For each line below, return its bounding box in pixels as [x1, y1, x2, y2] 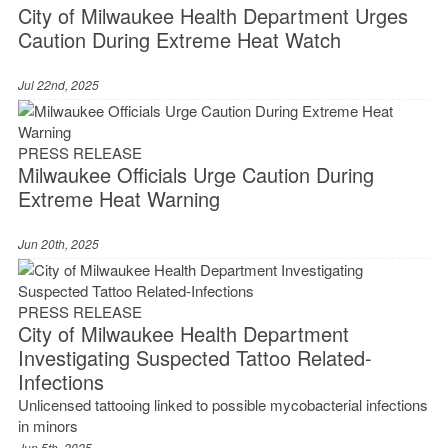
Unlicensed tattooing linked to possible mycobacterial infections [17, 394, 428, 416]
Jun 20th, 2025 [17, 235, 99, 253]
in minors [17, 415, 78, 437]
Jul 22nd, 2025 [17, 76, 99, 94]
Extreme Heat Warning [17, 184, 220, 214]
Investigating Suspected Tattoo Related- [17, 343, 372, 373]
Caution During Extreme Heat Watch [17, 25, 341, 55]
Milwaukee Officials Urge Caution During [17, 160, 374, 190]
